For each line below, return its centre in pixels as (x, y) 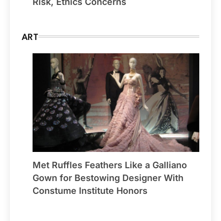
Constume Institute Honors (90, 191)
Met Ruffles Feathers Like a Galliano (110, 165)
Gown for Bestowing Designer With (108, 178)
